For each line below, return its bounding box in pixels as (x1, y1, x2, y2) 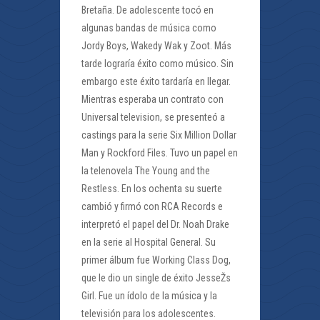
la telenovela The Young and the (81, 165, 210, 176)
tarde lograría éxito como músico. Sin (81, 58, 234, 69)
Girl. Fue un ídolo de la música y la (81, 290, 217, 301)
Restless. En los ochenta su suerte (81, 183, 222, 194)
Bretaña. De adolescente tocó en (81, 4, 214, 16)
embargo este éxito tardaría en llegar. (81, 76, 231, 87)
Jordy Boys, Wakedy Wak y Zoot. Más (81, 40, 231, 51)
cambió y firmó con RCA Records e (81, 201, 223, 212)
